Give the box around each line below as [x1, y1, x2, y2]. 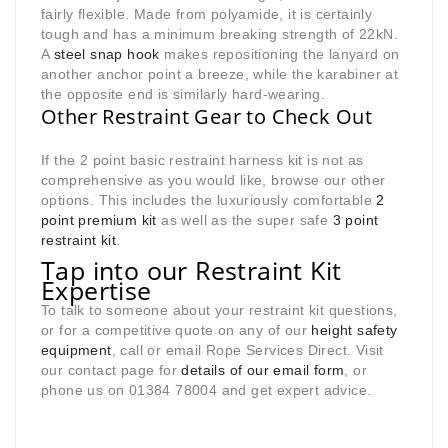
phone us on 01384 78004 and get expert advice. [41, 382, 372, 399]
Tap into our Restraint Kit [41, 253, 342, 288]
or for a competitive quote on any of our [41, 322, 312, 339]
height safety [311, 322, 398, 339]
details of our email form [181, 362, 345, 379]
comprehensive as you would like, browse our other [41, 172, 386, 189]
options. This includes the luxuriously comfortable [41, 192, 377, 209]
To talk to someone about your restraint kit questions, [41, 302, 398, 319]
